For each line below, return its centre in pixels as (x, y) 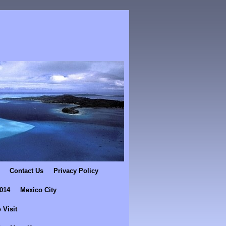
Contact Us (26, 171)
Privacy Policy (76, 171)
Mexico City (38, 190)
